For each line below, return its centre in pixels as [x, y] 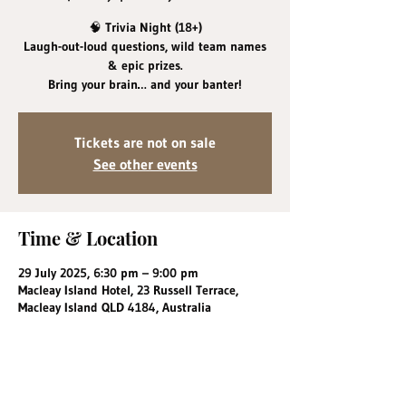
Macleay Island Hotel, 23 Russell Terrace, [128, 290]
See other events [145, 164]
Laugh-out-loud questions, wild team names [145, 46]
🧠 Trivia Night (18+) [145, 27]
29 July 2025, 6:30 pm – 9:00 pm [108, 273]
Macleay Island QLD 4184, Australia [115, 307]
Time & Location [88, 238]
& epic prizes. [145, 65]
